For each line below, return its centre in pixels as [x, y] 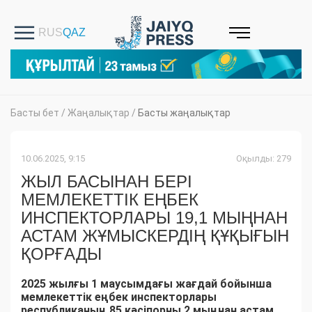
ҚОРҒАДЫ [61, 254]
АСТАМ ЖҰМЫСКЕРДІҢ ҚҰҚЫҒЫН [155, 236]
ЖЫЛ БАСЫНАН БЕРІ [107, 182]
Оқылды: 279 [264, 159]
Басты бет [35, 113]
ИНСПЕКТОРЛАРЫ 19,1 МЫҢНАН [154, 218]
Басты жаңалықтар [184, 113]
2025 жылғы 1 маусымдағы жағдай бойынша [146, 284]
